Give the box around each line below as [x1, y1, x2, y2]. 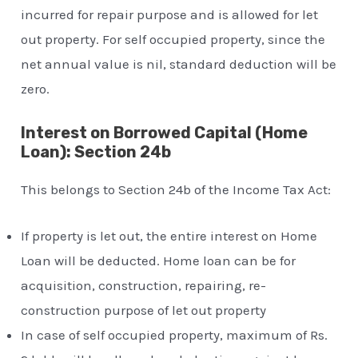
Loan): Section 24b [21, 141, 172, 161]
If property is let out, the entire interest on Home [21, 227, 318, 244]
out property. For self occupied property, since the [21, 30, 326, 47]
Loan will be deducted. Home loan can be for [21, 252, 296, 268]
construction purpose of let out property [21, 301, 267, 318]
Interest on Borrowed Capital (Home [21, 122, 308, 142]
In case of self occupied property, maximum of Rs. [21, 326, 328, 343]
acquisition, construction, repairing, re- [21, 276, 267, 293]
